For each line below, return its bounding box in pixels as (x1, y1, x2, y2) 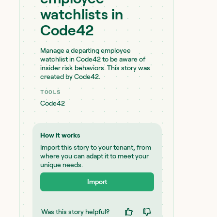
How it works (40, 131, 80, 139)
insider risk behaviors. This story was (40, 64, 150, 72)
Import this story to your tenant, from (40, 143, 151, 151)
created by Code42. (40, 73, 100, 80)
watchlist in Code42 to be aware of (40, 55, 145, 63)
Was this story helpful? (41, 207, 109, 216)
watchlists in (40, 6, 123, 22)
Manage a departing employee (40, 46, 131, 54)
